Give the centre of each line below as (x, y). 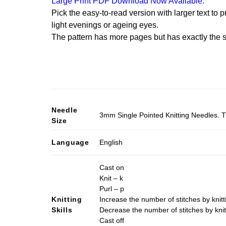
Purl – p (112, 188)
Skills (62, 210)
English (111, 142)
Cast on (112, 167)
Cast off (112, 220)
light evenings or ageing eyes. (105, 25)
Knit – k (111, 178)
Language (70, 142)
